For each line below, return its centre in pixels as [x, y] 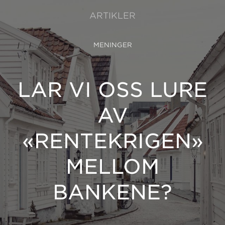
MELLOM [113, 166]
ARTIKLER [113, 15]
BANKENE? [113, 192]
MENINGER [113, 45]
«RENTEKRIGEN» [113, 141]
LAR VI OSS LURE [113, 90]
